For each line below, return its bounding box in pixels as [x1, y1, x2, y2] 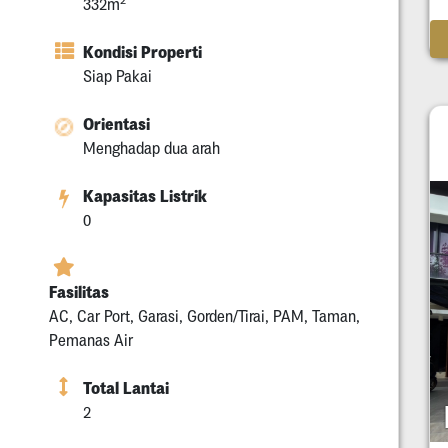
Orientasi [83, 113, 150, 134]
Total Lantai [83, 377, 169, 398]
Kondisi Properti [83, 41, 202, 62]
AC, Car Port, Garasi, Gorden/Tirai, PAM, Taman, [49, 306, 360, 325]
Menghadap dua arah [83, 138, 220, 157]
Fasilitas [49, 281, 109, 302]
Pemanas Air [49, 330, 133, 349]
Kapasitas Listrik [83, 185, 207, 206]
